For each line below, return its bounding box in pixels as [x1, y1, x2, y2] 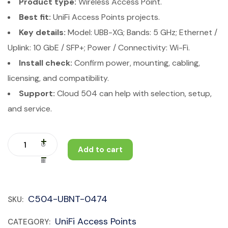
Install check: [19, 58, 72, 68]
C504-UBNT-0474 [28, 193, 107, 205]
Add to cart [78, 145, 123, 155]
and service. [8, 103, 52, 114]
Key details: [19, 27, 66, 38]
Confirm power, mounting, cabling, [72, 58, 200, 68]
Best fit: [19, 12, 51, 22]
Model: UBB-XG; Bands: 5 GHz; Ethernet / [66, 27, 217, 38]
